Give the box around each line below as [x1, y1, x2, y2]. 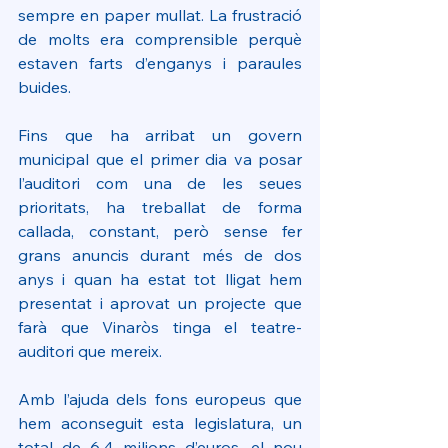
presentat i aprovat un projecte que [18, 293, 302, 313]
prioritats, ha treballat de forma [18, 197, 302, 217]
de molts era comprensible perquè [18, 29, 302, 49]
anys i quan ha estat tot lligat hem [18, 269, 302, 289]
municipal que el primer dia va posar [18, 149, 302, 169]
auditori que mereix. [18, 341, 162, 361]
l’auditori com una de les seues [18, 173, 302, 193]
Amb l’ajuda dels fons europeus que [18, 389, 302, 409]
